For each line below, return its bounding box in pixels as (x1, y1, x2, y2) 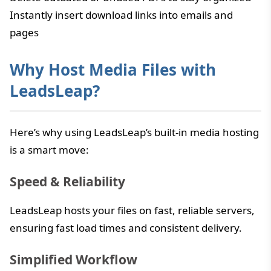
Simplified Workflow (10, 250, 137, 268)
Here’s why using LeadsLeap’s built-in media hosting (10, 125, 259, 139)
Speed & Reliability (10, 172, 125, 190)
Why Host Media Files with (10, 58, 216, 80)
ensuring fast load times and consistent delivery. (10, 220, 242, 235)
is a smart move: (10, 142, 89, 157)
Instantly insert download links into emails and (10, 7, 233, 22)
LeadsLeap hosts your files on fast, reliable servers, (10, 203, 255, 217)
